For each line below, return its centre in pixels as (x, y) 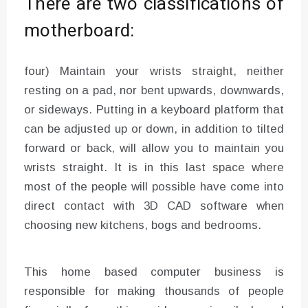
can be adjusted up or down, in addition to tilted (154, 129)
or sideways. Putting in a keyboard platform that (154, 109)
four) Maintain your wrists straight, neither (154, 71)
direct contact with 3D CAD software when (154, 206)
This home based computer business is (154, 272)
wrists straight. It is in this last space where (154, 167)
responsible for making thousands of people (154, 291)
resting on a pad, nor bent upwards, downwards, (154, 90)
